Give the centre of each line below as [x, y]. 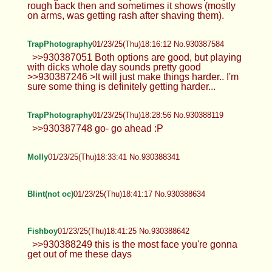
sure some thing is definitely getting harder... [121, 86]
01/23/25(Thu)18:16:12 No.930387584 [158, 44]
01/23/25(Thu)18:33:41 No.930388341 [114, 157]
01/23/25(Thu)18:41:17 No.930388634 [139, 194]
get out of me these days [79, 254]
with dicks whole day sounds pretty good [114, 67]
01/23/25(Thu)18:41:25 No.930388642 [123, 231]
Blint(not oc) [50, 194]
